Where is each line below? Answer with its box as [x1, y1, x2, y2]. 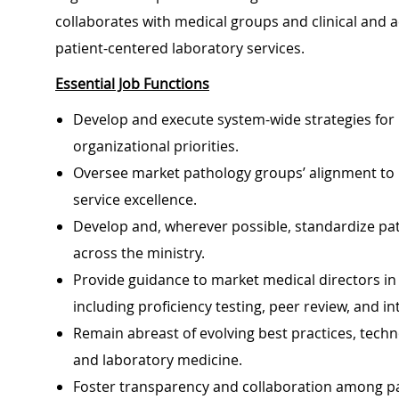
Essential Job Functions [55, 74, 209, 94]
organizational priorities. [73, 136, 239, 157]
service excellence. [73, 190, 197, 210]
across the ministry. [73, 243, 205, 264]
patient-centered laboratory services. [55, 38, 305, 59]
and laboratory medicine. [73, 350, 242, 370]
